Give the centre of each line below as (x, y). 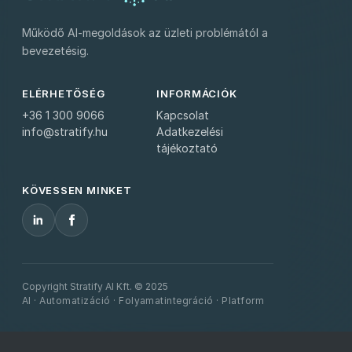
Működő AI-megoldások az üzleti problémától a (145, 33)
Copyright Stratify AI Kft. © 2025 (95, 287)
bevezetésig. (55, 51)
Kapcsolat (183, 115)
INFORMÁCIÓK (197, 94)
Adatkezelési (190, 132)
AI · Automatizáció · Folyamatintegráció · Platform (143, 301)
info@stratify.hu (65, 132)
